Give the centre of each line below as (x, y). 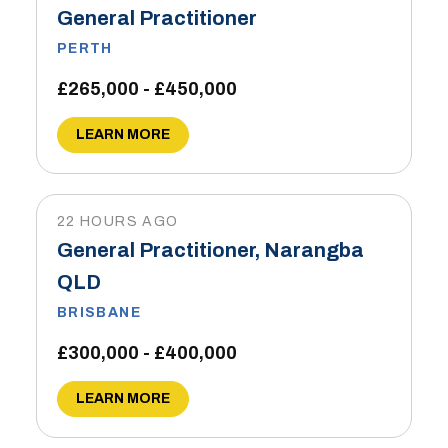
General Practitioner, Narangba (210, 250)
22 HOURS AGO (117, 221)
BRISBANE (99, 312)
